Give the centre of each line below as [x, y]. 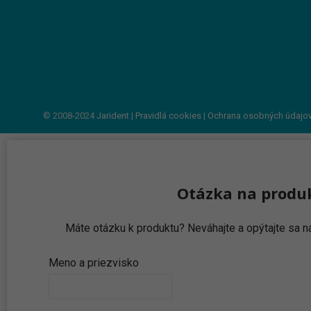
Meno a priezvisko [94, 263]
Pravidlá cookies [168, 116]
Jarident [113, 116]
